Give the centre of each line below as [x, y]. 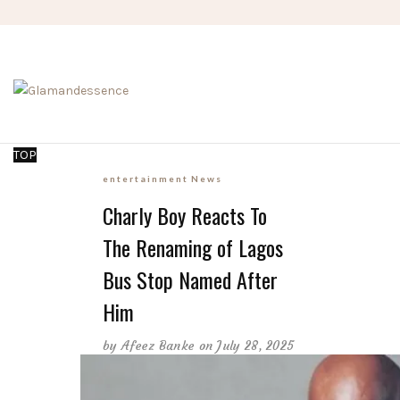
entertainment [146, 178]
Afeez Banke [158, 345]
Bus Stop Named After [190, 279]
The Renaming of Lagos [193, 247]
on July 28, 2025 [246, 345]
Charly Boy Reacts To [185, 215]
